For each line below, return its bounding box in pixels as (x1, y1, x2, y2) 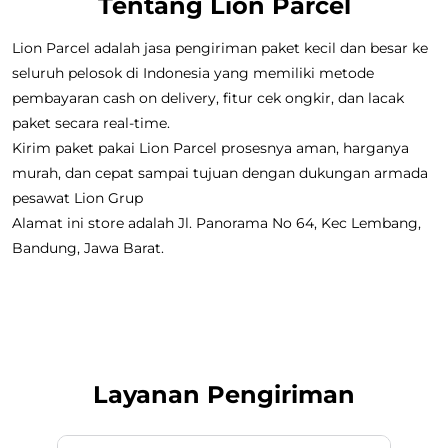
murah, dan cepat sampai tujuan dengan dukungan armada (12, 370, 428, 389)
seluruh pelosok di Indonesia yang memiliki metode (12, 270, 374, 289)
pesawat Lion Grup (12, 395, 143, 414)
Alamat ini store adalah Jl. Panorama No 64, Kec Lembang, (12, 420, 421, 439)
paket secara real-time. (12, 320, 170, 339)
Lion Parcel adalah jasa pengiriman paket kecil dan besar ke (12, 245, 428, 264)
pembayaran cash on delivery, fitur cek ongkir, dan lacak (12, 295, 404, 314)
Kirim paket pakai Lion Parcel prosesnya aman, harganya (12, 345, 409, 364)
